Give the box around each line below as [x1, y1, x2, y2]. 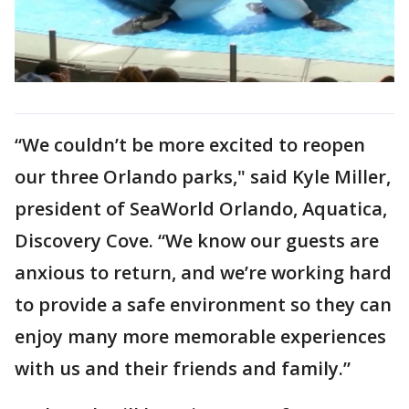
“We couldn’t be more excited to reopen [15, 132, 365, 158]
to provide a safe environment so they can [15, 292, 392, 318]
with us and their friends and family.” [15, 356, 355, 382]
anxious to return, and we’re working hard [15, 260, 392, 286]
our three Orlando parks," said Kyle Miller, [15, 164, 391, 190]
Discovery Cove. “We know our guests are [15, 228, 379, 254]
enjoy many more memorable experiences [15, 324, 386, 350]
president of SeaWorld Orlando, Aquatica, [15, 196, 387, 222]
